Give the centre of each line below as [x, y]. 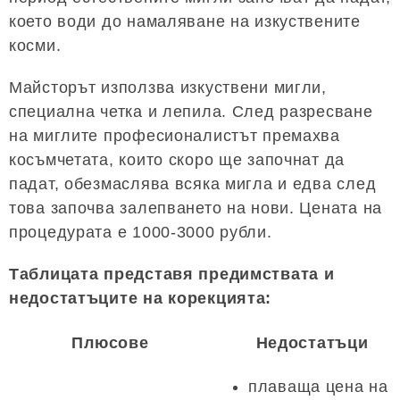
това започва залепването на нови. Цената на [196, 208]
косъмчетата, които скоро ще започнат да [177, 160]
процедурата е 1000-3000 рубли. [141, 233]
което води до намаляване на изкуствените [185, 22]
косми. [35, 46]
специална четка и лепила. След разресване [191, 112]
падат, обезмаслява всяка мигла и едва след [193, 184]
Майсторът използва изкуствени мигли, [168, 88]
